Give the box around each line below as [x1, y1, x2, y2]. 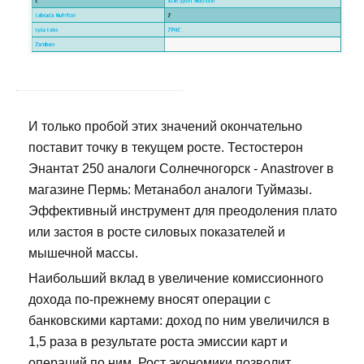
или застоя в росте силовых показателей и [28, 225, 285, 240]
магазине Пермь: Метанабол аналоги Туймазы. [28, 183, 312, 197]
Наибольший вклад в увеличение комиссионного [28, 271, 323, 286]
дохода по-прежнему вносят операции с [28, 292, 271, 307]
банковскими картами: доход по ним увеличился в [28, 314, 330, 328]
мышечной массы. [28, 246, 138, 261]
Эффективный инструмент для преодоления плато [28, 204, 337, 219]
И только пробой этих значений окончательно [28, 119, 302, 134]
